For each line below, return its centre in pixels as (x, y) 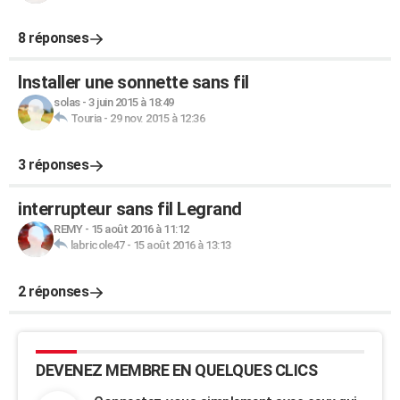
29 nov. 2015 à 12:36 (157, 118)
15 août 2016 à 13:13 (182, 245)
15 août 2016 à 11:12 (140, 229)
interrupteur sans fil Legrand (130, 209)
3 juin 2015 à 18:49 (131, 102)
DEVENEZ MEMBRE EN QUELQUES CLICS (176, 370)
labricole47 (97, 245)
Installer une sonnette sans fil (133, 82)
